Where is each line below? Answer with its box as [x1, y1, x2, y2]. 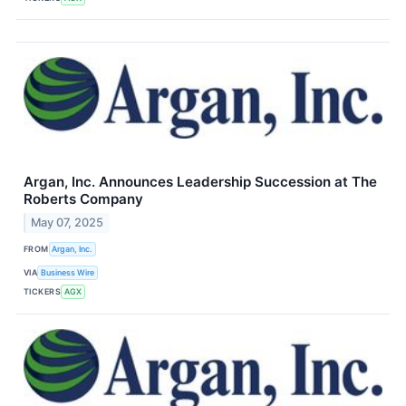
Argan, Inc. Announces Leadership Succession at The [24, 173, 377, 191]
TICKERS [24, 286, 62, 297]
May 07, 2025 [31, 215, 104, 229]
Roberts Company [24, 190, 143, 208]
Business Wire [41, 267, 95, 278]
